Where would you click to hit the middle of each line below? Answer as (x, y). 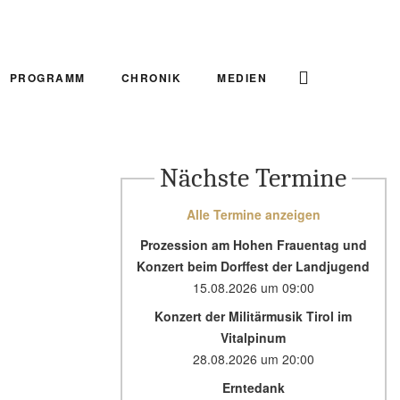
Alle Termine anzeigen (253, 214)
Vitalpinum (254, 337)
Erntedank (253, 387)
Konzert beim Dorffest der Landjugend (254, 266)
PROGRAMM (47, 78)
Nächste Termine (254, 178)
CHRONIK (151, 78)
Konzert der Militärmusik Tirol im (254, 316)
